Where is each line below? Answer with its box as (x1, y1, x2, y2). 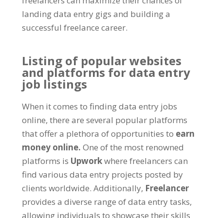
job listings (21, 75, 87, 92)
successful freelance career (21, 21, 126, 33)
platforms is (21, 155, 69, 166)
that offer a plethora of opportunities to (21, 127, 174, 139)
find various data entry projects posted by (21, 168, 183, 180)
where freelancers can (104, 155, 188, 166)
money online (21, 141, 78, 153)
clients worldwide (21, 182, 90, 194)
